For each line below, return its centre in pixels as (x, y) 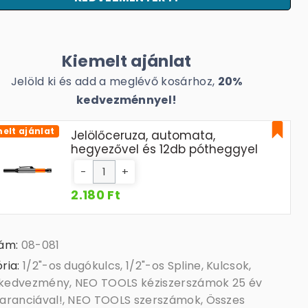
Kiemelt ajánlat (126, 61)
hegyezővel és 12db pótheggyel (165, 150)
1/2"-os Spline (164, 266)
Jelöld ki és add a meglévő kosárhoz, (114, 81)
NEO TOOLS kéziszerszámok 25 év (168, 283)
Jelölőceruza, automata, (143, 136)
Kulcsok (228, 266)
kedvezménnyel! (126, 100)
